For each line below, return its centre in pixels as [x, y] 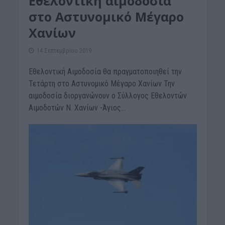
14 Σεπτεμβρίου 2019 [64, 50]
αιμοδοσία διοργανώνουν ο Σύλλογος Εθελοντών [107, 95]
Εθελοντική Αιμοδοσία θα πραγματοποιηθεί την [105, 71]
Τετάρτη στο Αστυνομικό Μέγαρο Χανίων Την [101, 83]
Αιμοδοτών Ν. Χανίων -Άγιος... [77, 107]
